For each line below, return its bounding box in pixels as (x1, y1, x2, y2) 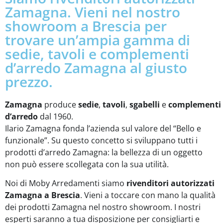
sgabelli (129, 99, 160, 110)
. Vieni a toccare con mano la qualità (80, 190, 216, 201)
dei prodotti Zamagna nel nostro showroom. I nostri (5, 202, 201, 213)
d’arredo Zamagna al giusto (5, 58, 187, 77)
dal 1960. (38, 111, 73, 122)
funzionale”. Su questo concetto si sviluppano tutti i (5, 135, 198, 146)
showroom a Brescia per (5, 16, 167, 35)
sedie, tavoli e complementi (5, 44, 189, 63)
